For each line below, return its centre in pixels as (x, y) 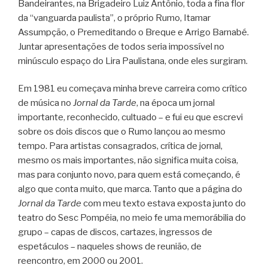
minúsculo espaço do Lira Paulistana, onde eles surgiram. (133, 61)
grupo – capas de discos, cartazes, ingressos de (115, 232)
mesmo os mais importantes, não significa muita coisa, (128, 161)
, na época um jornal (176, 103)
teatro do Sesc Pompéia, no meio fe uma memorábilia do (132, 218)
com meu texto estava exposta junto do (164, 204)
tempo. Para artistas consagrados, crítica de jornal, (120, 146)
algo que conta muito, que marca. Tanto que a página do (130, 189)
